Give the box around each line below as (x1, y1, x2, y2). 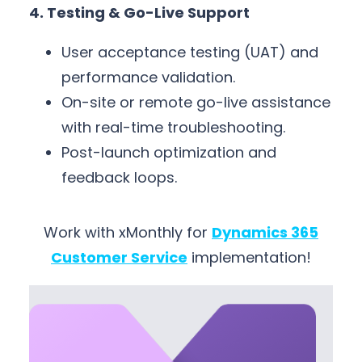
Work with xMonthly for (44, 222, 212, 243)
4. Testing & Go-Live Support (29, 2, 250, 23)
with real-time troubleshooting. (61, 117, 285, 138)
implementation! (187, 247, 311, 268)
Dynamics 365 (212, 222, 318, 243)
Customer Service (51, 247, 187, 268)
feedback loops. (61, 167, 177, 188)
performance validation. (61, 67, 235, 88)
